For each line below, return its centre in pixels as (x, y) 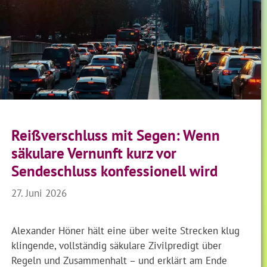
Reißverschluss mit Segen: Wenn (116, 136)
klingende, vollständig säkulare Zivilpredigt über (117, 246)
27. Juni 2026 (39, 193)
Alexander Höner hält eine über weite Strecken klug (126, 231)
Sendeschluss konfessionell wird (115, 171)
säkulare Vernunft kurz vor (94, 153)
